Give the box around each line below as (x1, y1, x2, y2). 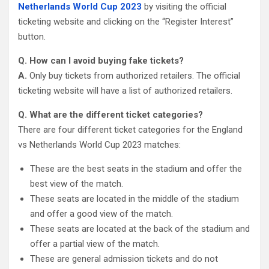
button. (18, 31, 46, 42)
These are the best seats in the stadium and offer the (30, 163, 242, 174)
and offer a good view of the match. (30, 208, 173, 219)
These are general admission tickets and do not (30, 253, 218, 264)
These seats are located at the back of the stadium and (30, 223, 250, 234)
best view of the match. (30, 178, 123, 189)
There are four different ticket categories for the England (18, 124, 243, 135)
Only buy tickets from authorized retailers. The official (27, 70, 240, 81)
